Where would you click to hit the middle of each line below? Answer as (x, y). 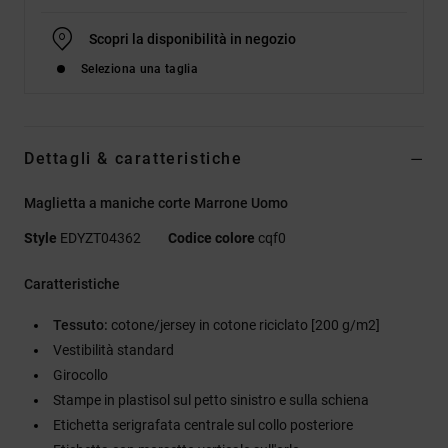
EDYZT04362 (100, 237)
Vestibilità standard (113, 349)
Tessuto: (80, 324)
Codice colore (211, 237)
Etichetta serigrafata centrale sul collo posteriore (203, 424)
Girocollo (80, 374)
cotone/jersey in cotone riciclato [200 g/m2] (244, 324)
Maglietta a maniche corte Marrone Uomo (156, 202)
